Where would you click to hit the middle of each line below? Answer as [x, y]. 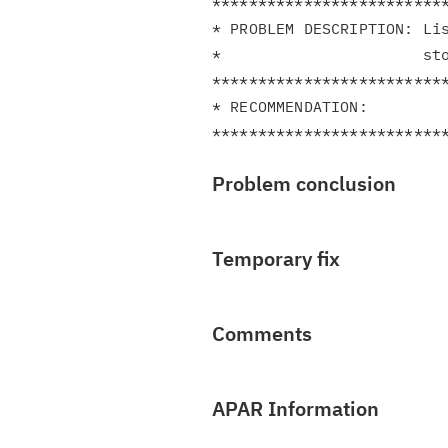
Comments [262, 333]
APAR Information [295, 408]
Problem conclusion [304, 183]
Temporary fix [276, 258]
